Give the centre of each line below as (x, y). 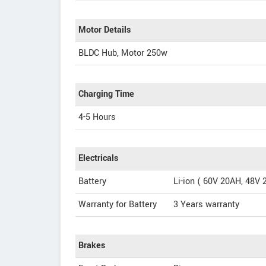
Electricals (98, 158)
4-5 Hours (97, 117)
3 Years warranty (206, 205)
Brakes (92, 246)
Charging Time (106, 94)
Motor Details (104, 30)
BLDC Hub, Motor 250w (123, 53)
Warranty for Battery (118, 205)
